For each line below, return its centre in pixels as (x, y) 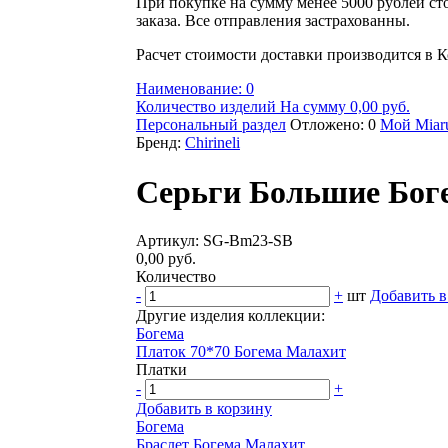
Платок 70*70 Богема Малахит (241, 351)
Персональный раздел (211, 125)
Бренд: (160, 143)
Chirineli (212, 143)
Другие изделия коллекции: (230, 315)
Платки (161, 369)
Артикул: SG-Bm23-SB (214, 240)
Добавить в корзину (204, 408)
